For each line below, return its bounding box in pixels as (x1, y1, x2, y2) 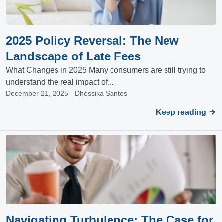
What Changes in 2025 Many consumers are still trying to (6, 66, 206, 75)
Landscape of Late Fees (6, 50, 141, 63)
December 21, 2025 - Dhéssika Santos (6, 89, 127, 98)
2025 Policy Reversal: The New (6, 34, 179, 48)
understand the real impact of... (6, 78, 113, 87)
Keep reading (156, 108, 208, 117)
